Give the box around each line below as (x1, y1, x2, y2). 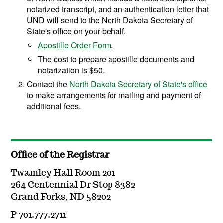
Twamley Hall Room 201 (11, 169, 115, 178)
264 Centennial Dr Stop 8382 (11, 181, 136, 190)
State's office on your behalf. (27, 25, 126, 37)
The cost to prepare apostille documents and (38, 53, 195, 65)
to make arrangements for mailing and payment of (27, 89, 201, 101)
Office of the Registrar (11, 151, 110, 160)
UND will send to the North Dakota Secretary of (27, 14, 193, 26)
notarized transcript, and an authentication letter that (27, 3, 209, 15)
